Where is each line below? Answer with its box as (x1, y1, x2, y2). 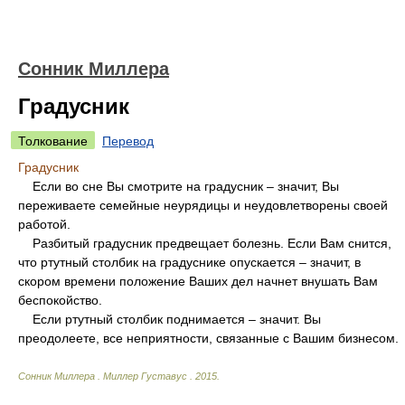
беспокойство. (18, 293, 102, 307)
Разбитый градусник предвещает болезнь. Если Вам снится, (18, 236, 391, 250)
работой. (18, 217, 71, 231)
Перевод (102, 134, 154, 148)
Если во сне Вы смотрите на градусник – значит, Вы (18, 179, 339, 193)
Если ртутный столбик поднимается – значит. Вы (18, 312, 321, 326)
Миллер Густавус (103, 371, 190, 381)
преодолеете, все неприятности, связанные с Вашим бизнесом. (18, 331, 399, 345)
